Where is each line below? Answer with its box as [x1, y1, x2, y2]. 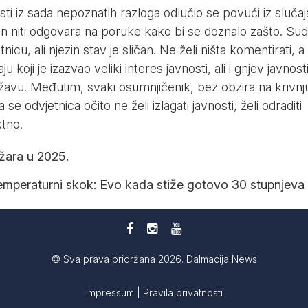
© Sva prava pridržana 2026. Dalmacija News [51, 253, 257, 265]
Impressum [85, 287, 137, 299]
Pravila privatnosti [142, 287, 223, 299]
